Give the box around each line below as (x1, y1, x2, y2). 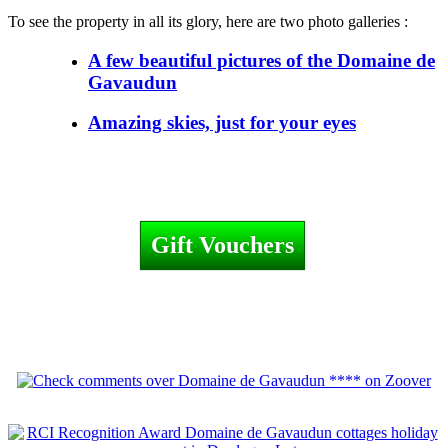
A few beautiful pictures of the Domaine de (88, 49, 435, 71)
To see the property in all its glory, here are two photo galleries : (8, 12, 408, 30)
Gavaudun (88, 71, 177, 93)
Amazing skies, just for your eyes (88, 112, 356, 134)
